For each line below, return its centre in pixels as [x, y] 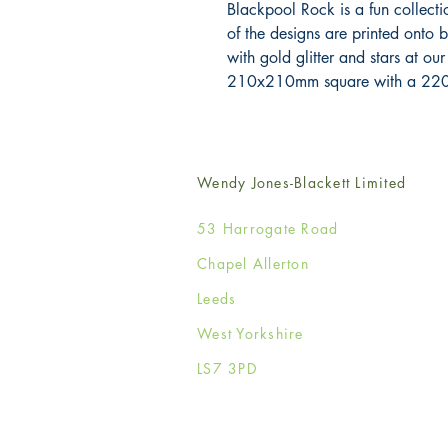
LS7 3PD [227, 369]
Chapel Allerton [253, 264]
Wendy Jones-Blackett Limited [302, 183]
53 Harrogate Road [268, 229]
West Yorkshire [253, 334]
